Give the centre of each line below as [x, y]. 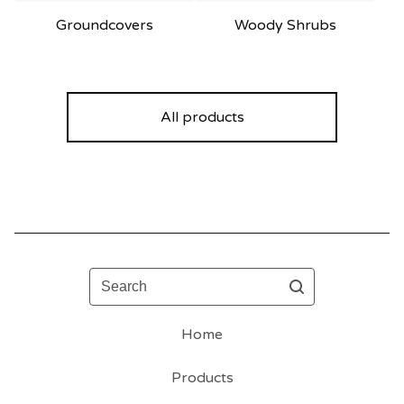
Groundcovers [105, 25]
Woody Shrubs [285, 25]
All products [202, 117]
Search [112, 278]
